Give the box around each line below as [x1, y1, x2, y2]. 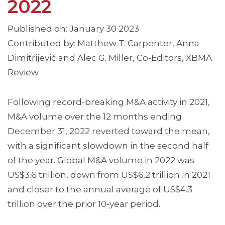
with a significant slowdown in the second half [8, 141, 208, 151]
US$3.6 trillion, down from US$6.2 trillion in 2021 [8, 170, 210, 180]
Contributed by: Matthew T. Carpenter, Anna [8, 38, 199, 49]
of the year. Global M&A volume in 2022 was [8, 155, 194, 166]
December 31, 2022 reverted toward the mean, [8, 126, 210, 137]
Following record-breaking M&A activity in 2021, [8, 97, 210, 107]
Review [8, 67, 39, 78]
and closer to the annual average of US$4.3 [8, 184, 192, 195]
